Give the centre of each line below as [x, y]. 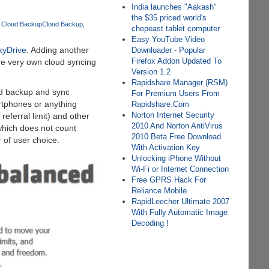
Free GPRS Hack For [169, 180]
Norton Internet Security [173, 115]
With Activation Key [166, 147]
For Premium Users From [176, 93]
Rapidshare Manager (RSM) [180, 83]
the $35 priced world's [169, 18]
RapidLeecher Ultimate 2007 [181, 201]
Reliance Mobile [159, 191]
